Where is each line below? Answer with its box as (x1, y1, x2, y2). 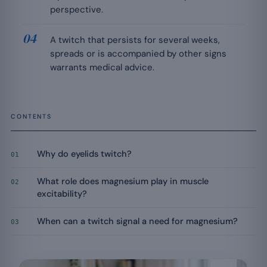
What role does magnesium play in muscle (37, 176, 209, 187)
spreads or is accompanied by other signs (50, 48, 226, 60)
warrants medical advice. (50, 61, 154, 73)
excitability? (37, 188, 87, 199)
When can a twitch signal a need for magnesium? (37, 216, 238, 226)
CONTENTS (11, 113, 52, 120)
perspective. (50, 4, 103, 15)
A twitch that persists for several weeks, (50, 34, 220, 46)
